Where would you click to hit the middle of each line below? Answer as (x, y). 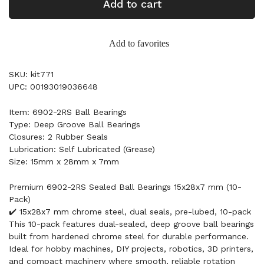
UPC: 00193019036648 (53, 87)
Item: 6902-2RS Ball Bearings (68, 112)
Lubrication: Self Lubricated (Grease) (82, 149)
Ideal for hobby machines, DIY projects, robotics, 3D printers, (131, 249)
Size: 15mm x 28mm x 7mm (64, 161)
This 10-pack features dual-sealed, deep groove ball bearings (131, 224)
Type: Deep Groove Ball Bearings (75, 124)
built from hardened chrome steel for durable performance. (129, 236)
